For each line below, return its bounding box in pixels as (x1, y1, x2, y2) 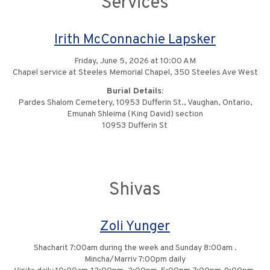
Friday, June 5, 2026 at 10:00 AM (74, 56, 196, 67)
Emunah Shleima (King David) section (67, 109, 203, 120)
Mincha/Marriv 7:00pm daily (84, 254, 186, 265)
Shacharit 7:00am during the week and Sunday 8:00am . (33, 243, 237, 254)
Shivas (109, 179, 161, 202)
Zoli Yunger (100, 218, 170, 236)
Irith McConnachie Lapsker (54, 31, 216, 49)
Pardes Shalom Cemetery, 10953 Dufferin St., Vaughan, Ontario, (17, 98, 253, 108)
